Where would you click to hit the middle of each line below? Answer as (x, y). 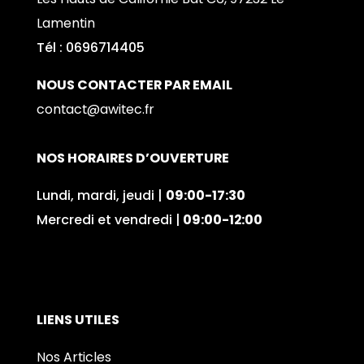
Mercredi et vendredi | (108, 220)
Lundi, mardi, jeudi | (101, 196)
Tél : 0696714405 (90, 48)
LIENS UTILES (78, 320)
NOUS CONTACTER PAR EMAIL (134, 85)
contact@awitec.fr (95, 110)
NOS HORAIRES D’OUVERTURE (132, 158)
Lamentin (65, 24)
